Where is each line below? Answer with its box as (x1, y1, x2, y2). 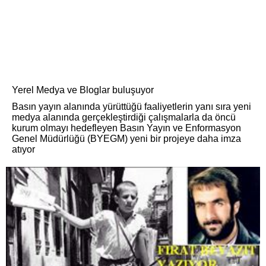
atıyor (12, 144, 35, 155)
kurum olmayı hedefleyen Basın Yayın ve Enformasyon (12, 123, 241, 134)
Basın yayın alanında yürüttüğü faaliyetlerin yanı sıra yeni (12, 102, 251, 112)
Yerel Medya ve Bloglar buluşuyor (12, 85, 154, 96)
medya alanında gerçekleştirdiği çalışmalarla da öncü (12, 112, 236, 123)
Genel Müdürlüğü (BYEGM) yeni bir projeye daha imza (12, 134, 241, 144)
